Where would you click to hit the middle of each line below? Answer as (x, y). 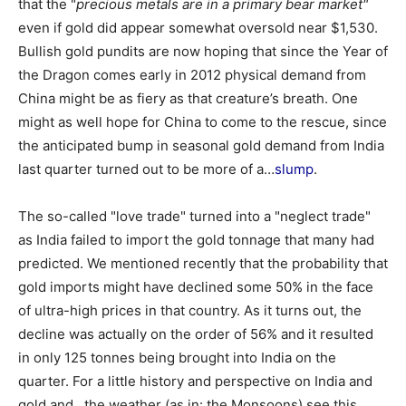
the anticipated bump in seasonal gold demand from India (201, 145)
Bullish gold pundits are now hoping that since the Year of (203, 51)
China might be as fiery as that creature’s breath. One (188, 98)
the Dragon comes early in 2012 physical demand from (192, 75)
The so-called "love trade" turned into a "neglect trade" (194, 216)
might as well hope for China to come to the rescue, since (203, 122)
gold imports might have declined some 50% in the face (196, 287)
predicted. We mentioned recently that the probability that (203, 263)
